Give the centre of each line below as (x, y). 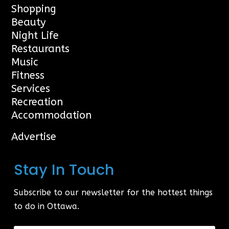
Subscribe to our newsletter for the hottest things (113, 192)
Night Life (35, 35)
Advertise (34, 136)
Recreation (37, 102)
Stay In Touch (64, 169)
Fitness (28, 75)
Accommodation (52, 115)
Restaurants (41, 49)
